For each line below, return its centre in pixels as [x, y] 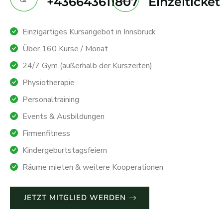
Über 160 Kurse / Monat [65, 49]
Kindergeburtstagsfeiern [65, 150]
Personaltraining [51, 99]
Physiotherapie [49, 82]
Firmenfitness [46, 133]
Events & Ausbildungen [63, 116]
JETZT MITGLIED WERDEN [75, 197]
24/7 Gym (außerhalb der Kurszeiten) [87, 65]
